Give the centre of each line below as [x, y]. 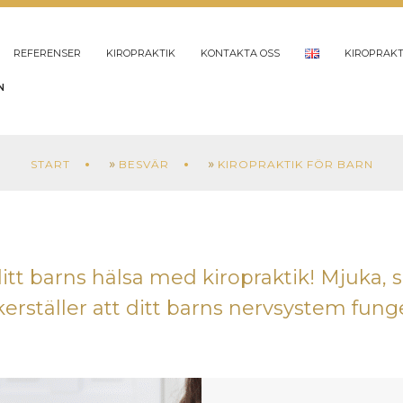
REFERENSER [47, 53]
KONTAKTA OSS [240, 53]
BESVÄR [143, 164]
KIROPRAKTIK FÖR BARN [295, 164]
